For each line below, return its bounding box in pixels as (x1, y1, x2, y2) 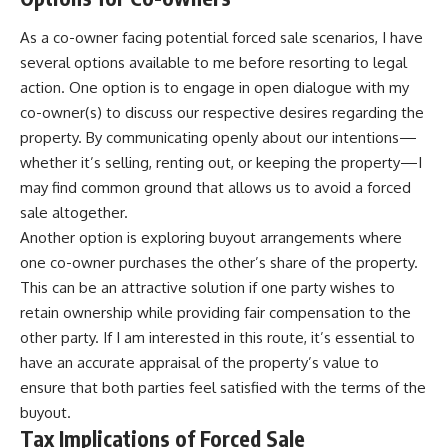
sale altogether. (20, 202, 128, 222)
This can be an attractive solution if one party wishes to (20, 277, 395, 297)
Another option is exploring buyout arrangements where (20, 227, 402, 247)
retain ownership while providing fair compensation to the (20, 302, 411, 322)
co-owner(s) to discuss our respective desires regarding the (20, 102, 424, 122)
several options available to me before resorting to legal (20, 52, 407, 72)
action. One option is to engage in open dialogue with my (20, 77, 409, 97)
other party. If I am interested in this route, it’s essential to (20, 327, 415, 347)
